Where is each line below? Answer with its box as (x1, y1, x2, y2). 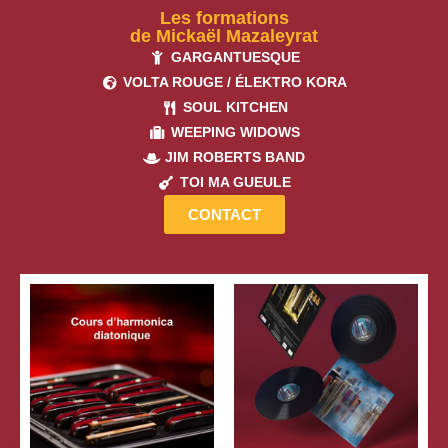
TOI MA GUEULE (179, 174, 291, 191)
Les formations (159, 8, 289, 29)
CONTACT (187, 206, 261, 224)
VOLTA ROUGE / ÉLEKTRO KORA (123, 74, 348, 91)
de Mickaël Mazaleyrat (130, 26, 318, 47)
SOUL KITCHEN (182, 99, 288, 116)
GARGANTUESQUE (170, 49, 300, 66)
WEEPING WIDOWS (170, 124, 300, 141)
